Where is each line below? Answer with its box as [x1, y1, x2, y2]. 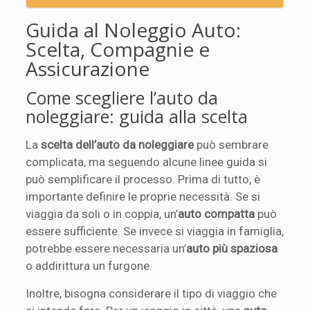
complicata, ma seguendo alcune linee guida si [26, 154, 268, 169]
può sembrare [194, 137, 269, 152]
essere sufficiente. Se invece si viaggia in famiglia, [26, 224, 284, 238]
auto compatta [178, 206, 255, 221]
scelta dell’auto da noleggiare [41, 137, 194, 152]
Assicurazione [26, 55, 150, 82]
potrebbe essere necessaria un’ [26, 241, 187, 255]
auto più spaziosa [186, 241, 278, 255]
